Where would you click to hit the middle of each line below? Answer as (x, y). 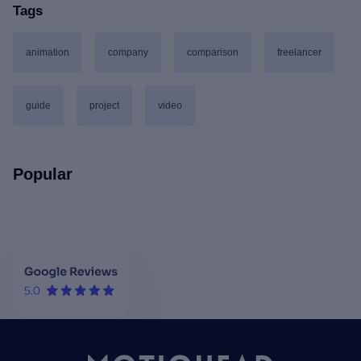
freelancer (299, 53)
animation (48, 53)
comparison (213, 53)
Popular (43, 174)
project (104, 106)
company (128, 53)
